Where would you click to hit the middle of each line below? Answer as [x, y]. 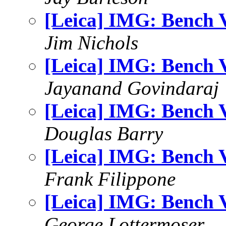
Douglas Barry [104, 133]
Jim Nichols [91, 43]
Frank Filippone [110, 179]
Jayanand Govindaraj [132, 88]
